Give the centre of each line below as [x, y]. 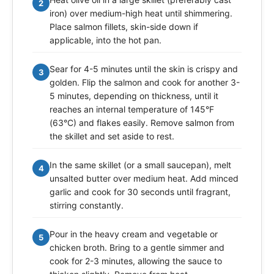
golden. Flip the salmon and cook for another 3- [145, 83]
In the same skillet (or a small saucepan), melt [140, 165]
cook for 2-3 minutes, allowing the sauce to [136, 261]
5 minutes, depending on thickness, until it [134, 96]
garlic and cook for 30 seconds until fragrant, [140, 192]
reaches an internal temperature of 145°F [132, 109]
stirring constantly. [87, 206]
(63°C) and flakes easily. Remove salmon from [142, 123]
